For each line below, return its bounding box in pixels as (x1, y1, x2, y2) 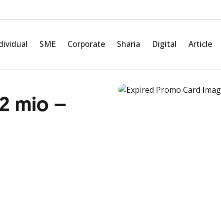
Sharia (117, 38, 140, 49)
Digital (152, 38, 177, 49)
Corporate (68, 38, 105, 49)
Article (188, 38, 212, 49)
